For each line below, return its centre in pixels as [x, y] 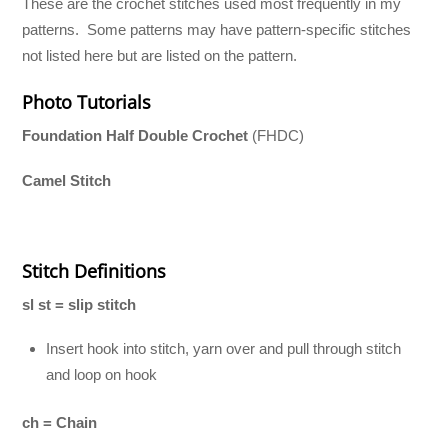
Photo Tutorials [89, 102]
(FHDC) [276, 136]
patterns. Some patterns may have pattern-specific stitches [217, 30]
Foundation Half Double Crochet [135, 136]
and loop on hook [102, 375]
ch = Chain [60, 422]
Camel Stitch [67, 180]
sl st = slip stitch [79, 305]
